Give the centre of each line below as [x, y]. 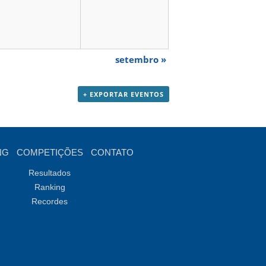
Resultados [50, 173]
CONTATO [112, 153]
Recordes [50, 202]
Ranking [50, 187]
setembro [138, 60]
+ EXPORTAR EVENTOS [123, 94]
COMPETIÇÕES [50, 153]
